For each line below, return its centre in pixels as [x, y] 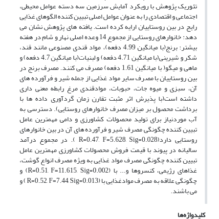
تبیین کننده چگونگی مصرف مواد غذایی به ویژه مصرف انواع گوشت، [108, 160]
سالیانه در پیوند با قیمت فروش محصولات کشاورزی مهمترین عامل [108, 150]
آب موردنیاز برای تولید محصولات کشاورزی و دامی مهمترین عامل [108, 119]
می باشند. [184, 191]
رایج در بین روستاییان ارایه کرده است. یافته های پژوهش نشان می [108, 27]
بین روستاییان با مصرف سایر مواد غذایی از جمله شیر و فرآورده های [108, 78]
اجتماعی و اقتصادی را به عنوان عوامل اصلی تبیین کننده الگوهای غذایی [108, 17]
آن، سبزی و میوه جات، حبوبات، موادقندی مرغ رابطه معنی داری [108, 88]
